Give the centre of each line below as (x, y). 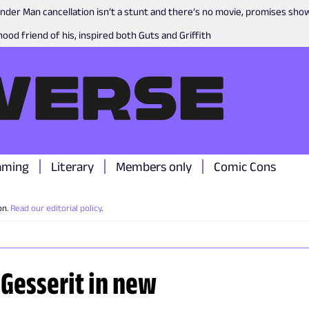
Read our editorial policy (56, 208)
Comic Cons (245, 167)
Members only (154, 167)
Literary (72, 167)
